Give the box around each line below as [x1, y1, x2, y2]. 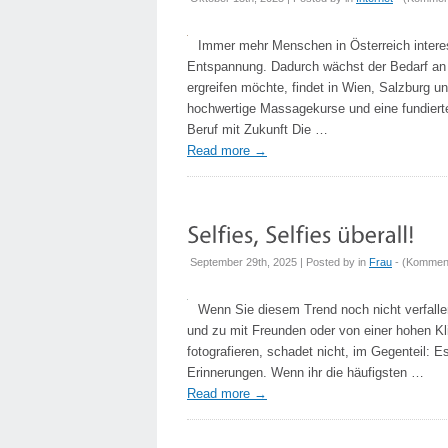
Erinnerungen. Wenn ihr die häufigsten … [187, 365, 424, 380]
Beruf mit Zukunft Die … [187, 122, 328, 137]
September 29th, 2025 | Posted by [190, 256, 358, 268]
